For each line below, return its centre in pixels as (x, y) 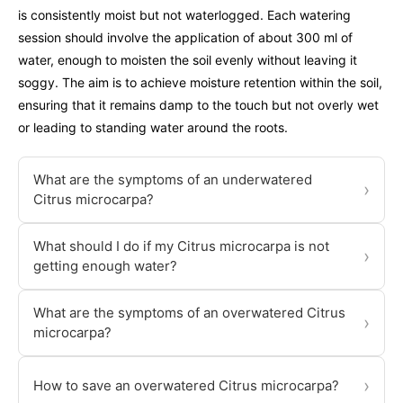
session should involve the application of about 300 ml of (185, 38)
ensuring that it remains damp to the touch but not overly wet (198, 105)
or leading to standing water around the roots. (153, 128)
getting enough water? (105, 266)
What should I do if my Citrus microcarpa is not (181, 246)
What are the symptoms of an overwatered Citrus (189, 313)
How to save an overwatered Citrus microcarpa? (186, 386)
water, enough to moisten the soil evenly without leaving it (188, 60)
